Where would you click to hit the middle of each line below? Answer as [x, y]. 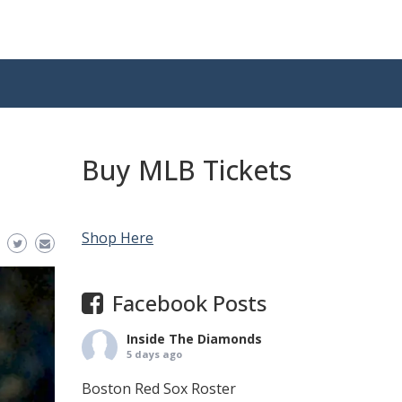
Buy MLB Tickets [187, 170]
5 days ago [154, 354]
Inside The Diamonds [194, 339]
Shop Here [118, 238]
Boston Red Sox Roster [159, 389]
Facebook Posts [189, 303]
